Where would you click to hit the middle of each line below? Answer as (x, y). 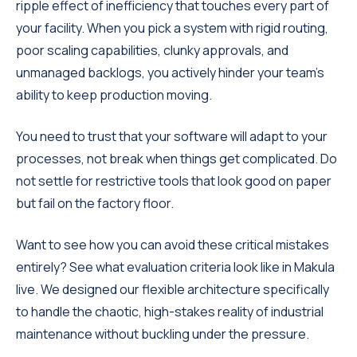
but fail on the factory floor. (95, 203)
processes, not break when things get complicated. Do (177, 159)
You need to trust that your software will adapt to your (172, 136)
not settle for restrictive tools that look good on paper (174, 181)
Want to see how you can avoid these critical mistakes (173, 245)
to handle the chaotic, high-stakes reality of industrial (170, 312)
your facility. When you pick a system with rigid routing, (172, 28)
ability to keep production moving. (114, 95)
